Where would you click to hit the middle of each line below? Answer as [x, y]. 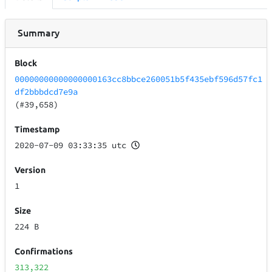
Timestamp [37, 130]
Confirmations [44, 252]
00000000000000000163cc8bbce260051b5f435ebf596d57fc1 [139, 79]
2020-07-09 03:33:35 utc [71, 145]
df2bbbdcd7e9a [46, 92]
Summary [39, 32]
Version [30, 170]
